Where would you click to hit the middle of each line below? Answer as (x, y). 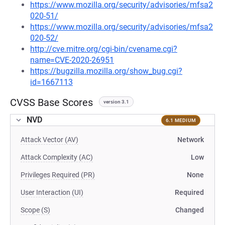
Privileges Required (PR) (58, 175)
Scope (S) (35, 210)
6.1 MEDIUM (181, 120)
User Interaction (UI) (52, 192)
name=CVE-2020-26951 (72, 60)
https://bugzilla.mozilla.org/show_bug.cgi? (106, 71)
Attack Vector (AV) (49, 140)
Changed (190, 210)
